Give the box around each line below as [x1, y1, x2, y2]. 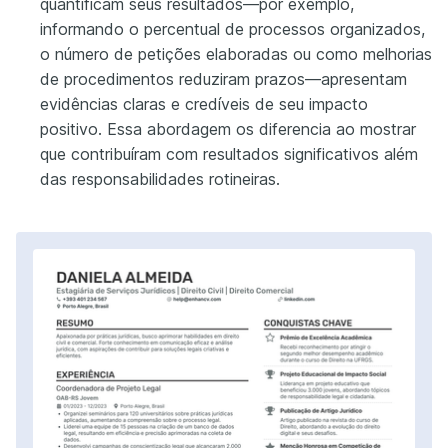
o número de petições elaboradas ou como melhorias [40, 43, 432, 64]
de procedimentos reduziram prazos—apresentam [40, 68, 407, 89]
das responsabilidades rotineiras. [40, 168, 280, 189]
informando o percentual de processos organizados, [40, 18, 425, 39]
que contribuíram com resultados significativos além [40, 143, 418, 164]
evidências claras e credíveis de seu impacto [40, 93, 368, 114]
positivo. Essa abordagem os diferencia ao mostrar [40, 118, 416, 139]
